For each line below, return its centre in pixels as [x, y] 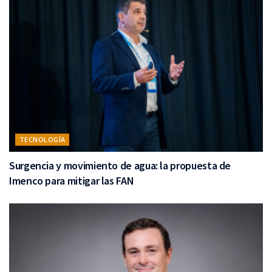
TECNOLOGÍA [42, 140]
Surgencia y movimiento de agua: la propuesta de [120, 166]
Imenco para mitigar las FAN [72, 181]
